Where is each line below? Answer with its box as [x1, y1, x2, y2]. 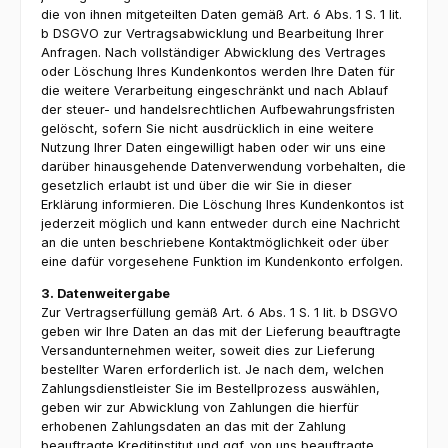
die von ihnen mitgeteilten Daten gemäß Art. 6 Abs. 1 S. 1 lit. [41, 7, 402, 23]
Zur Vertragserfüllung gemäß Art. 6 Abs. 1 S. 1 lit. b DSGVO [41, 304, 398, 320]
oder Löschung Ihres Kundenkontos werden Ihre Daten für [41, 64, 395, 80]
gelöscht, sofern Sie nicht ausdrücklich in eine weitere [41, 121, 374, 137]
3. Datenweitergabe [41, 285, 170, 301]
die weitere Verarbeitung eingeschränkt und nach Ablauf [41, 83, 388, 99]
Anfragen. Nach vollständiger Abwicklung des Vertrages [41, 45, 386, 61]
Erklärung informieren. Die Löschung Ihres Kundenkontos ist [41, 197, 404, 213]
